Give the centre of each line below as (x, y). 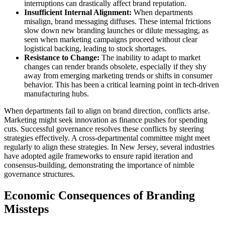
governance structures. (39, 174)
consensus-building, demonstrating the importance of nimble (99, 165)
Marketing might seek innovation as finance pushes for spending (106, 120)
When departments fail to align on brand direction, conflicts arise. (107, 110)
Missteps (26, 209)
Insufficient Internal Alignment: (78, 12)
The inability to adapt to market (150, 57)
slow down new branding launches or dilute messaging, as (116, 30)
